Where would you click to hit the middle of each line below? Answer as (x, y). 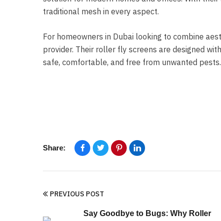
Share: (54, 147)
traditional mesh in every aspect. (101, 11)
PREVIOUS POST (77, 194)
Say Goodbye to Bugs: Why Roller (147, 213)
